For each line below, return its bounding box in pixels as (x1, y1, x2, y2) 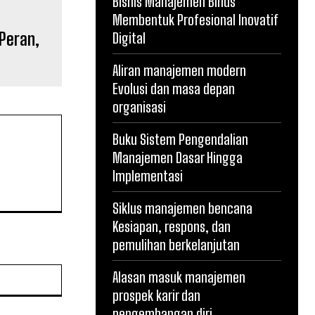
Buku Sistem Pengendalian (112, 131, 248, 148)
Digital (112, 30, 146, 46)
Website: (60, 265, 101, 277)
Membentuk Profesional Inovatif (112, 11, 278, 28)
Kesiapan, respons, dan (112, 218, 231, 235)
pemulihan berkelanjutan (112, 236, 240, 253)
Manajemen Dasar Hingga (112, 149, 243, 166)
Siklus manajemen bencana (112, 200, 252, 217)
